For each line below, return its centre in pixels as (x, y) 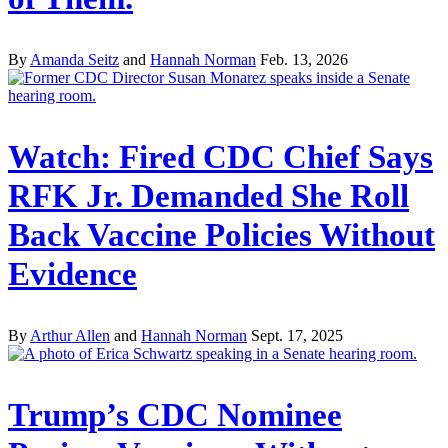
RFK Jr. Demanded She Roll (208, 195)
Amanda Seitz (74, 60)
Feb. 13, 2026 (304, 60)
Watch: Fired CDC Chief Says (220, 156)
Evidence (72, 273)
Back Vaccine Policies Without (221, 234)
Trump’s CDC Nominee (175, 414)
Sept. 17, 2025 (297, 335)
